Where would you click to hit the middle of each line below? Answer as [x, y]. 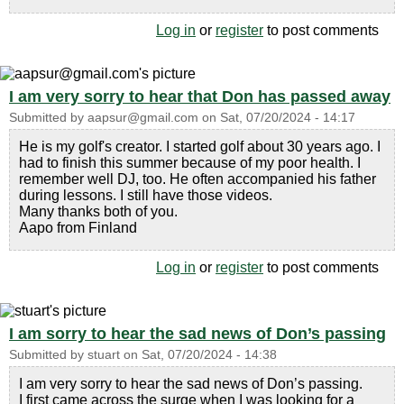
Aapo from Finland [78, 227]
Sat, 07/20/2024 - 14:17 [288, 117]
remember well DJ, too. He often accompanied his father [197, 179]
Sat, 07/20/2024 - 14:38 [209, 354]
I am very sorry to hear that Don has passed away [200, 96]
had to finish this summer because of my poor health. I [190, 162]
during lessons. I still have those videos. [146, 195]
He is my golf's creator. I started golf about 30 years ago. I [200, 146]
